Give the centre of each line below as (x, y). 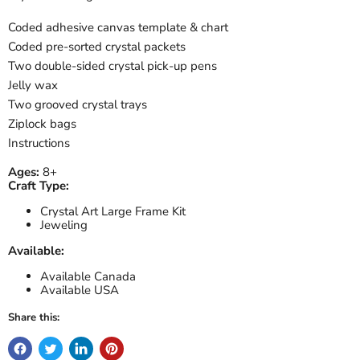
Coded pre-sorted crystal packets (97, 46)
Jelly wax (33, 85)
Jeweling (64, 225)
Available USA (80, 290)
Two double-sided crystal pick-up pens (112, 65)
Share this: (34, 317)
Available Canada (88, 276)
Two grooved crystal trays (78, 104)
